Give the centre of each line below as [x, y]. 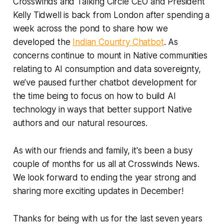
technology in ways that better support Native [102, 110]
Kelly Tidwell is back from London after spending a [111, 15]
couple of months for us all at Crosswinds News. [106, 164]
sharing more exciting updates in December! [98, 191]
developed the [43, 42]
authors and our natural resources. [80, 123]
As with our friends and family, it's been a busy [102, 151]
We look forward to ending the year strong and [105, 178]
